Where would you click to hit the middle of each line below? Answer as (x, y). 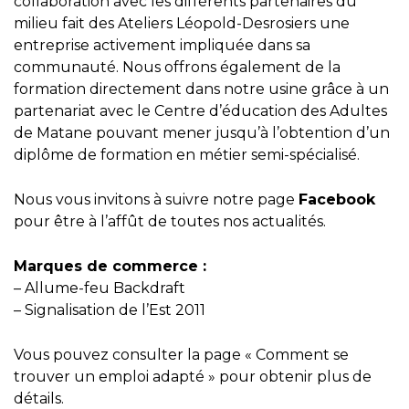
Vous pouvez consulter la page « (135, 355)
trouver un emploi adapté (109, 377)
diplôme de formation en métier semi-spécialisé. (187, 155)
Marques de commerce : (110, 267)
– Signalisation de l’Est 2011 (110, 310)
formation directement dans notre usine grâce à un (201, 89)
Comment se (302, 355)
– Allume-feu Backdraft (100, 288)
